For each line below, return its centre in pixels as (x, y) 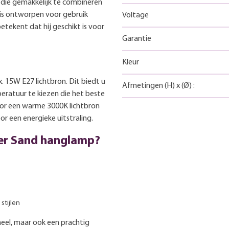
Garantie (137, 39)
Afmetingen (143, 86)
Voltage (135, 15)
